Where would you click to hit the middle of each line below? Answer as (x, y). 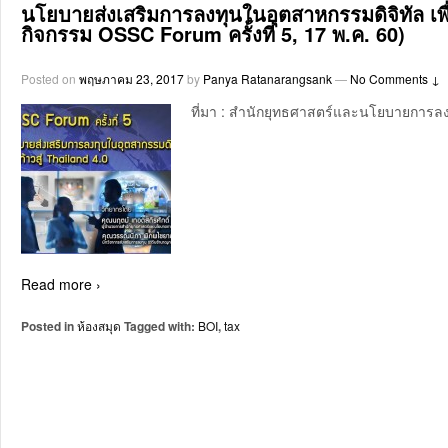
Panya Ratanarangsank (267, 78)
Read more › (61, 283)
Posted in (49, 325)
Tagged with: (159, 325)
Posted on (50, 78)
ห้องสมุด (99, 325)
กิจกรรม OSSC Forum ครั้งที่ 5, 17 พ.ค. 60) (213, 33)
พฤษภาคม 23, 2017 (131, 78)
